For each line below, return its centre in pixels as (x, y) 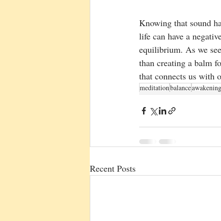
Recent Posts (113, 168)
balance (181, 88)
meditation (154, 88)
